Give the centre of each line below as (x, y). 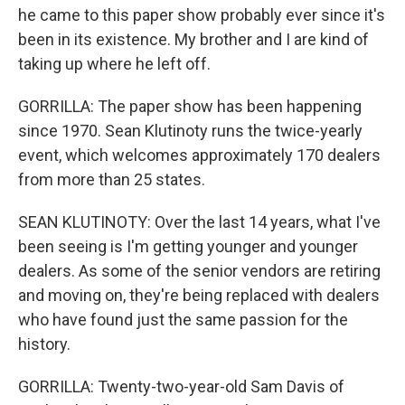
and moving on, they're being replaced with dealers (199, 295)
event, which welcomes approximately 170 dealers (199, 155)
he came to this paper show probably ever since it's (202, 15)
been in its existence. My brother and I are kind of (193, 39)
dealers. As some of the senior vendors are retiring (199, 271)
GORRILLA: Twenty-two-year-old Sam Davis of (181, 386)
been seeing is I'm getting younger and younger (188, 246)
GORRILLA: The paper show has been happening (190, 106)
